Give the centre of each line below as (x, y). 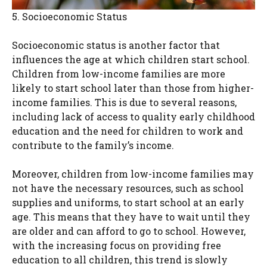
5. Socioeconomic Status (69, 17)
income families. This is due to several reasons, (124, 103)
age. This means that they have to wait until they (131, 217)
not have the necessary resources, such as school (128, 188)
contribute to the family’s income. (93, 145)
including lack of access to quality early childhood (133, 117)
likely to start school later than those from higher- (133, 88)
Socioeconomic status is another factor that (116, 45)
